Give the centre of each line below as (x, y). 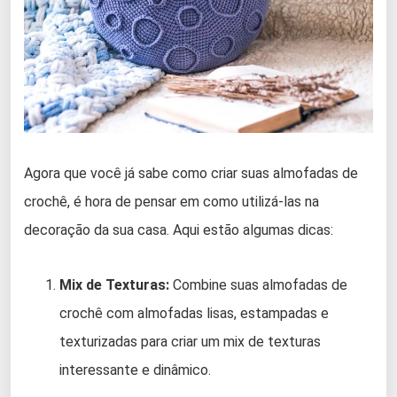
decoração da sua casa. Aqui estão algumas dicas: (179, 230)
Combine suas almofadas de (258, 284)
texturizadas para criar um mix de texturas (190, 341)
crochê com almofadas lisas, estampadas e (194, 313)
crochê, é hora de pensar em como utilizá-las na (171, 201)
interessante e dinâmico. (135, 370)
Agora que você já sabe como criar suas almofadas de (191, 173)
